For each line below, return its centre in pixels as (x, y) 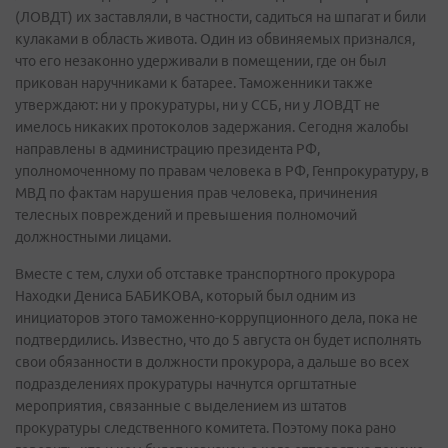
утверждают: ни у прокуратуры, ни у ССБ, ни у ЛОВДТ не (197, 105)
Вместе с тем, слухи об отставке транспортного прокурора (205, 274)
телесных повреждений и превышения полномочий (186, 215)
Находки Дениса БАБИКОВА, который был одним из (185, 296)
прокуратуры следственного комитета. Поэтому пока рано (205, 428)
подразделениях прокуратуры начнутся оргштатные (186, 384)
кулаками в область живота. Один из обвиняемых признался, (215, 39)
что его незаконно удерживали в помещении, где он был (200, 61)
